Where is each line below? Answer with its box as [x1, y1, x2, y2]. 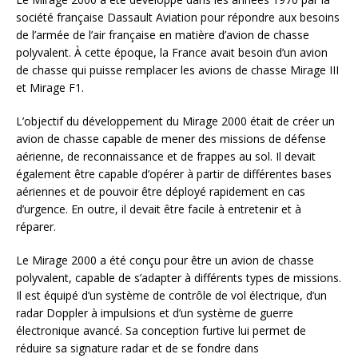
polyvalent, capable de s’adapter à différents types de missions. [16, 270, 341, 285]
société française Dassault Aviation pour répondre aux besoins [16, 10, 340, 25]
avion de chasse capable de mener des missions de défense [16, 131, 326, 146]
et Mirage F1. [16, 80, 84, 95]
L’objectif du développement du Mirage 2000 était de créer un [16, 113, 335, 129]
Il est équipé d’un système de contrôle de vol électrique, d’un [16, 288, 327, 303]
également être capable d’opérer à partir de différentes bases [16, 166, 332, 181]
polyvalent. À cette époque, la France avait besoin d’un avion [16, 45, 328, 60]
